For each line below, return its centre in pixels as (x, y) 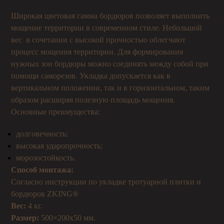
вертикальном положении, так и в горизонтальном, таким (110, 88)
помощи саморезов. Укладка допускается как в (91, 76)
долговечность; (42, 134)
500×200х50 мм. (67, 218)
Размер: (25, 218)
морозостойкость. (46, 158)
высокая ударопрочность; (59, 146)
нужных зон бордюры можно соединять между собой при (110, 64)
